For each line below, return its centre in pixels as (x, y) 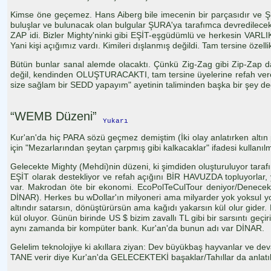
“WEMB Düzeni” (54, 116)
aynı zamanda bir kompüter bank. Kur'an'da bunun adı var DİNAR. (137, 228)
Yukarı (116, 121)
